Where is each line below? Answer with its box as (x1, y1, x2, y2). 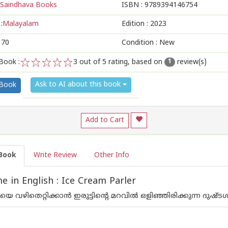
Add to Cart (85, 116, 124, 125)
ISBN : (122, 1, 145, 10)
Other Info (94, 151, 129, 160)
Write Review (34, 151, 77, 160)
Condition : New (122, 39, 175, 47)
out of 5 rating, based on (77, 58, 164, 67)
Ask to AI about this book (35, 80, 123, 89)
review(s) (175, 58, 207, 67)
